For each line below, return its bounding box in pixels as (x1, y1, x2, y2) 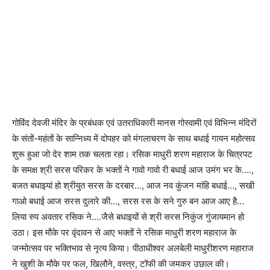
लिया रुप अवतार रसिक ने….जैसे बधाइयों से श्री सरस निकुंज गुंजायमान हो (12, 210, 244, 222)
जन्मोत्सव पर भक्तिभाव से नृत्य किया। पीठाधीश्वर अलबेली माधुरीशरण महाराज (12, 242, 254, 254)
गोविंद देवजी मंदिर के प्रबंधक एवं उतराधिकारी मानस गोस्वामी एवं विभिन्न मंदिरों (12, 116, 256, 128)
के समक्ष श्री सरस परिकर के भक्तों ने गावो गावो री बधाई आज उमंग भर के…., (12, 163, 254, 175)
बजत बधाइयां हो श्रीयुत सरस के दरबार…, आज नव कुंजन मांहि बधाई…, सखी (12, 179, 254, 191)
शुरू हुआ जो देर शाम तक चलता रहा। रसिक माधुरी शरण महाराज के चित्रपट (12, 148, 253, 160)
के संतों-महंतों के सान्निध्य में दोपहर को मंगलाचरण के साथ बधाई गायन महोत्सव (12, 132, 255, 144)
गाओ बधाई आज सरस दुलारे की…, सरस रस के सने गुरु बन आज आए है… (12, 195, 244, 207)
